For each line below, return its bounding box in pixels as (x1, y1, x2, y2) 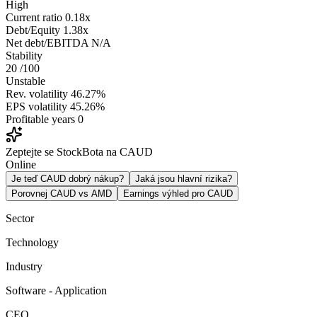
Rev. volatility (6, 87, 68, 100)
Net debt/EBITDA (6, 36, 88, 49)
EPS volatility (6, 100, 67, 113)
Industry (6, 260, 42, 272)
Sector (6, 212, 34, 224)
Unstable (6, 74, 45, 87)
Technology (6, 236, 59, 248)
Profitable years (6, 113, 75, 125)
